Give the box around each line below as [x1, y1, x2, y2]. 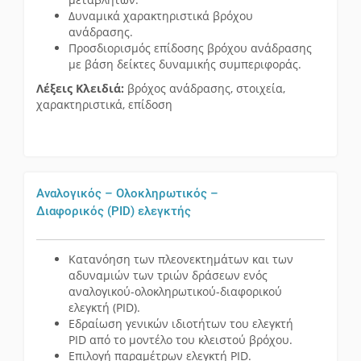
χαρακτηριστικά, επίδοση [36, 97, 172, 113]
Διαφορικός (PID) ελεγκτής [36, 204, 191, 219]
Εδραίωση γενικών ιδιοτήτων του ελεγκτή [68, 316, 297, 332]
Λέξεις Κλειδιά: [36, 81, 124, 97]
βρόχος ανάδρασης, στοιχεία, [124, 81, 285, 97]
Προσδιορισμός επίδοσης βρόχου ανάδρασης [68, 40, 312, 56]
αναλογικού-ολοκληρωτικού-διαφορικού [68, 284, 282, 300]
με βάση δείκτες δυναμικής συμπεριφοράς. [68, 56, 301, 73]
